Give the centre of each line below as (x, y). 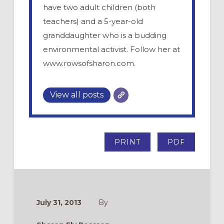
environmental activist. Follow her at (112, 49)
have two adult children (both (99, 7)
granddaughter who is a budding (105, 35)
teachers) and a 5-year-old (93, 21)
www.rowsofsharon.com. (89, 63)
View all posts (77, 95)
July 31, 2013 (59, 202)
